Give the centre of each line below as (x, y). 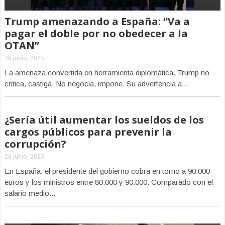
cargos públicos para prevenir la (88, 132)
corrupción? (35, 144)
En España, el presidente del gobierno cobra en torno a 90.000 (107, 171)
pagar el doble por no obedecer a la (96, 33)
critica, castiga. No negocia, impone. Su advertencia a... (96, 84)
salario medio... (30, 193)
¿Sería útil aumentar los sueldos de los (104, 120)
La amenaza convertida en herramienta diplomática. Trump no (107, 73)
